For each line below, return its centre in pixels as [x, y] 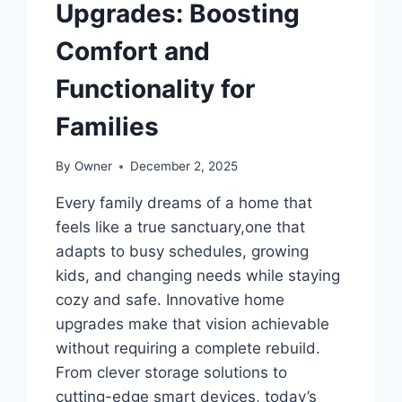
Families [108, 126]
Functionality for [156, 88]
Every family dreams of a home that [184, 203]
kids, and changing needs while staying [198, 276]
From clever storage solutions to [172, 373]
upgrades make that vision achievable [193, 324]
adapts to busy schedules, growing [183, 252]
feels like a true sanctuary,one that [181, 227]
